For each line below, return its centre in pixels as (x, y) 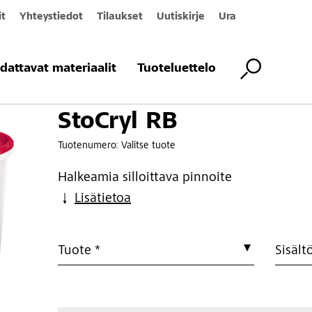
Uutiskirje (180, 17)
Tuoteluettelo (176, 69)
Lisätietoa (103, 199)
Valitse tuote (149, 146)
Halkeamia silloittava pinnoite (145, 178)
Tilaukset (119, 17)
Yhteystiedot (51, 17)
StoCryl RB (118, 123)
